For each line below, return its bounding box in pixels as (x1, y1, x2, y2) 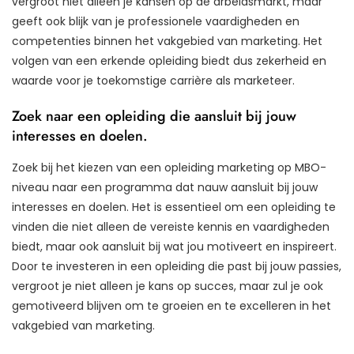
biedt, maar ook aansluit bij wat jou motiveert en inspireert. (12, 238, 337, 254)
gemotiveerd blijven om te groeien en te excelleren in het (12, 297, 331, 314)
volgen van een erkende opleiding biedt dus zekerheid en (12, 52, 326, 69)
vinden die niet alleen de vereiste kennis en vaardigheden (12, 218, 330, 235)
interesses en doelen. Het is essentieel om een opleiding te (12, 198, 336, 215)
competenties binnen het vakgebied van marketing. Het (12, 32, 322, 49)
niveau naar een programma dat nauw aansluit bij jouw (12, 179, 318, 195)
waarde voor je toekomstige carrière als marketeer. (12, 72, 295, 88)
